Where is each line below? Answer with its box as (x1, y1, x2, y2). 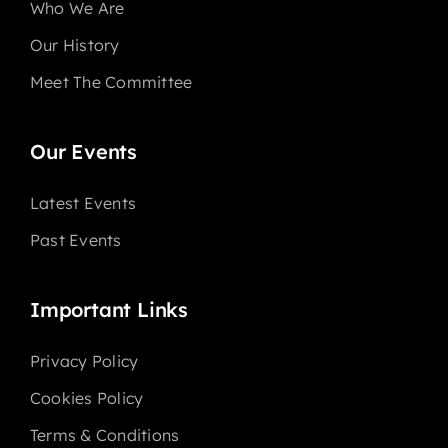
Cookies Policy (29, 388, 144, 409)
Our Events (29, 139, 137, 165)
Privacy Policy (29, 351, 139, 372)
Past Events (29, 230, 122, 251)
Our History (29, 35, 120, 56)
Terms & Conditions (29, 425, 180, 446)
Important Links (29, 297, 188, 323)
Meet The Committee (29, 72, 193, 93)
